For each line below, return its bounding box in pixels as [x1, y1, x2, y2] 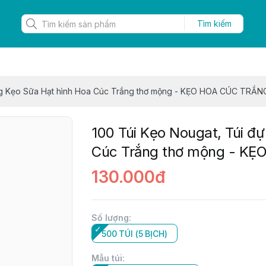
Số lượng [91, 213, 129, 223]
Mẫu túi [91, 253, 122, 263]
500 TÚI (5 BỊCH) [102, 229, 167, 239]
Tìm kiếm [197, 18, 232, 28]
